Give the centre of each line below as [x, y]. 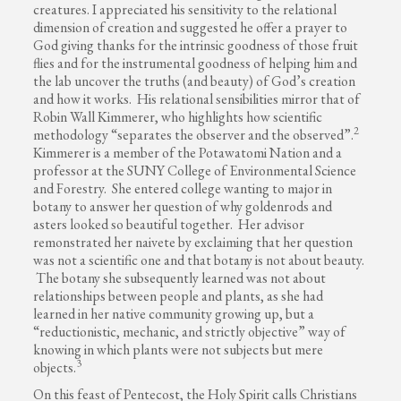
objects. [55, 367]
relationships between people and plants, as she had [179, 295]
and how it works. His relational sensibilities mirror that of [197, 98]
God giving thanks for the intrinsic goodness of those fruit [196, 45]
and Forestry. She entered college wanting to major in [183, 188]
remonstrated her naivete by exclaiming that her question [193, 242]
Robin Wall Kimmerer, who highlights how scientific [178, 116]
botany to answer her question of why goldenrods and [183, 206]
